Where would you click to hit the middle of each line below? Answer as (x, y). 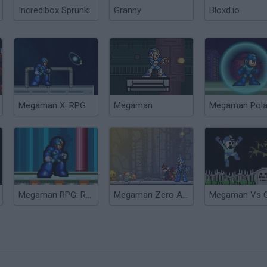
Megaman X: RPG (52, 105)
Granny (128, 10)
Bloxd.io (224, 10)
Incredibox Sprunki (54, 10)
